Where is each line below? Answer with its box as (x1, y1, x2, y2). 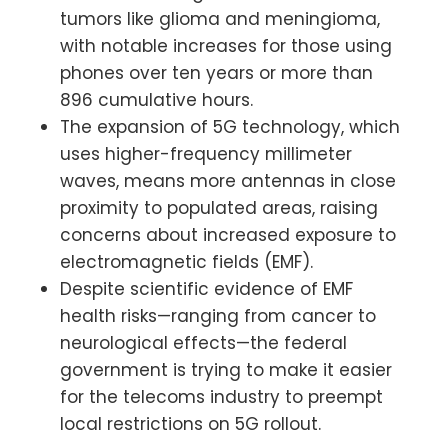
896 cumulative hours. (60, 87, 253, 112)
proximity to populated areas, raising (60, 195, 378, 220)
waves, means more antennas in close (60, 168, 396, 193)
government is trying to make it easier (60, 357, 392, 382)
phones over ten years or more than (60, 60, 373, 85)
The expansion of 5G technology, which (60, 114, 400, 139)
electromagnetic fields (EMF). (60, 249, 313, 274)
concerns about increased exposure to (60, 222, 396, 247)
